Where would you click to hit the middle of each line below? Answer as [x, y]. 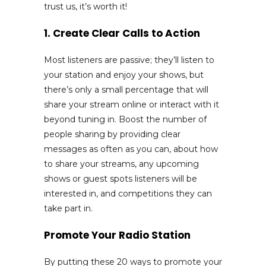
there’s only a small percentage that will [126, 89]
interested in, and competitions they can [128, 193]
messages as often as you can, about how [131, 149]
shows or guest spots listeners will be [121, 178]
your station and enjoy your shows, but [124, 75]
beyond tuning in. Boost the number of [125, 119]
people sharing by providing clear [112, 134]
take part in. [68, 208]
